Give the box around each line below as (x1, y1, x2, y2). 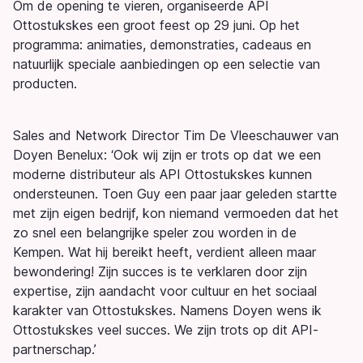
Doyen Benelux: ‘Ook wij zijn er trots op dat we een (13, 147, 321, 164)
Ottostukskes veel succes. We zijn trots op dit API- (13, 322, 318, 339)
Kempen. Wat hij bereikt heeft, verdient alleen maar (13, 244, 316, 261)
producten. (13, 75, 77, 92)
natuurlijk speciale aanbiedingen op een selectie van (13, 56, 320, 73)
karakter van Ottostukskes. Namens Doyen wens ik (13, 302, 322, 319)
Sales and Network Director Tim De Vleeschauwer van (13, 127, 339, 144)
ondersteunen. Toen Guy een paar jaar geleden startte (13, 186, 337, 203)
